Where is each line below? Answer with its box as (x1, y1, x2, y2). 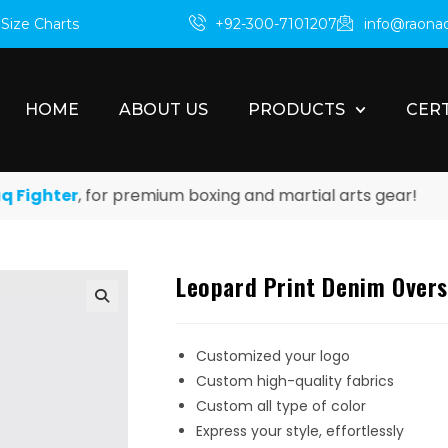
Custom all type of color (196, 395, 366, 416)
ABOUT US (119, 99, 208, 119)
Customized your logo (196, 345, 350, 366)
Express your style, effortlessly (196, 420, 404, 441)
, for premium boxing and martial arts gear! (42, 183, 382, 207)
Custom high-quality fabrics (196, 370, 394, 391)
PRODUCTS (248, 99, 345, 119)
